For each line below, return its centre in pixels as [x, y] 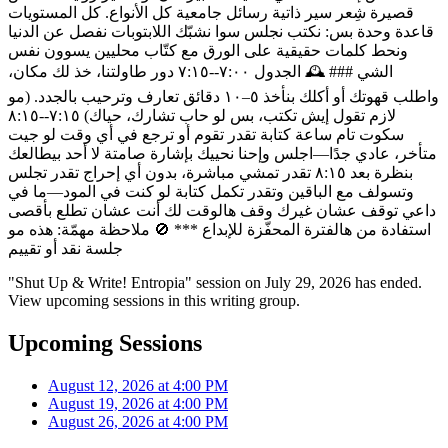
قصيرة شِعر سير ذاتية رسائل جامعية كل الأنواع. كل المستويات [211, 12]
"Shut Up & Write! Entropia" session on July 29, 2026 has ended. [215, 282]
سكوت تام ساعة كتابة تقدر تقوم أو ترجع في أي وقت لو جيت [206, 134]
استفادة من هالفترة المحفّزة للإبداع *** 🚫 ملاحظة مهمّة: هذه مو [219, 229]
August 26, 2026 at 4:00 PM [138, 421]
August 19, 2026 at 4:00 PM [138, 403]
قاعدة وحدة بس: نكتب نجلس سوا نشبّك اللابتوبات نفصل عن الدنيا [221, 31]
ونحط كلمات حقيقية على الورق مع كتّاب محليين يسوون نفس [208, 50]
